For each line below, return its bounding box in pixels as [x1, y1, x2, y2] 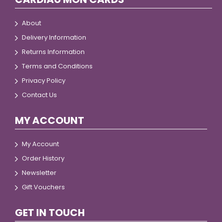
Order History [22, 154, 64, 163]
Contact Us [22, 90, 57, 100]
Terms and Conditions [22, 61, 93, 71]
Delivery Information [22, 33, 86, 42]
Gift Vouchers [22, 182, 65, 192]
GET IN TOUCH [15, 206, 85, 220]
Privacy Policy [22, 76, 65, 85]
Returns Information [22, 47, 85, 56]
